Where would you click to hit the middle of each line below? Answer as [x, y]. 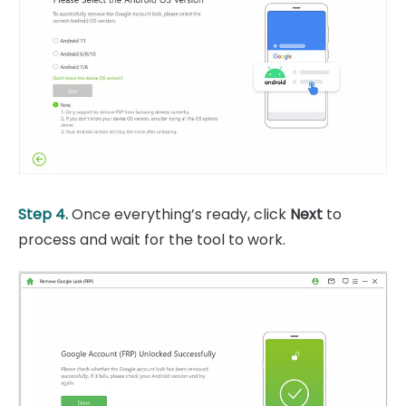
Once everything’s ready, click [181, 215]
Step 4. [45, 215]
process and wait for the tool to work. [152, 240]
